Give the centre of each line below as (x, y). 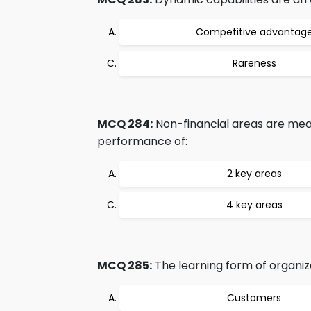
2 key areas (254, 174)
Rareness (254, 63)
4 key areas (254, 205)
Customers (254, 298)
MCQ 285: (125, 266)
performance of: (142, 141)
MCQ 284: (125, 124)
